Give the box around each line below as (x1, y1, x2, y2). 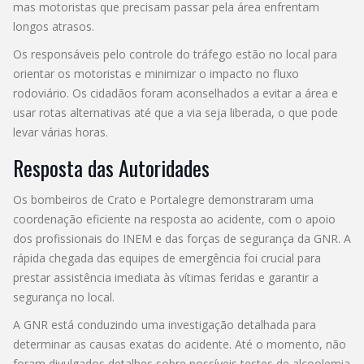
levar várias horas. (13, 123, 108, 140)
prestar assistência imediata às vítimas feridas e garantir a (13, 269, 318, 285)
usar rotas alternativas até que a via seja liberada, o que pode (13, 104, 338, 120)
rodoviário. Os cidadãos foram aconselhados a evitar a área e (13, 84, 338, 101)
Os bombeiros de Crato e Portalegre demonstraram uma (13, 191, 314, 207)
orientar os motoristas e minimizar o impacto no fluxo (13, 65, 299, 81)
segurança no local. (13, 288, 115, 305)
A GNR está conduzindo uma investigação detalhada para (13, 316, 316, 332)
